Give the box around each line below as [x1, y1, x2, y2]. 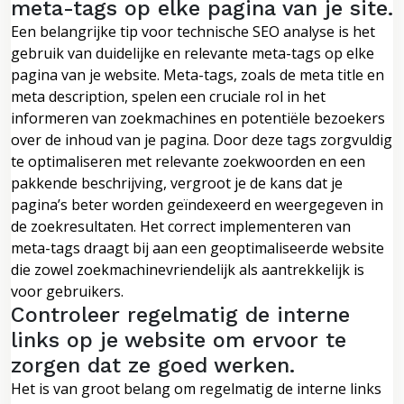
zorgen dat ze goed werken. [11, 352, 295, 378]
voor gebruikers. [11, 280, 124, 301]
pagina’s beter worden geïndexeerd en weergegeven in [11, 194, 383, 215]
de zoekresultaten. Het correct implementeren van [11, 216, 351, 236]
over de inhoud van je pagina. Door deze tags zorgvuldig [11, 129, 392, 150]
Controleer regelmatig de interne [11, 301, 350, 327]
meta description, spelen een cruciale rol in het [11, 86, 326, 106]
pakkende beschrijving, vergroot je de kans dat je [11, 172, 343, 193]
